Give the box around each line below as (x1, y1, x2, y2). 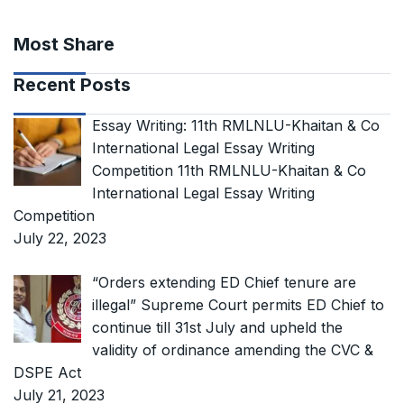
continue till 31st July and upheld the (92, 317, 343, 336)
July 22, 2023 (14, 228, 106, 247)
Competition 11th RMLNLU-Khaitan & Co (92, 161, 366, 179)
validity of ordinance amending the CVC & (92, 340, 373, 359)
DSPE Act (14, 363, 81, 381)
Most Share (14, 32, 115, 55)
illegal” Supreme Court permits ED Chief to (92, 295, 384, 314)
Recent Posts (14, 73, 131, 96)
